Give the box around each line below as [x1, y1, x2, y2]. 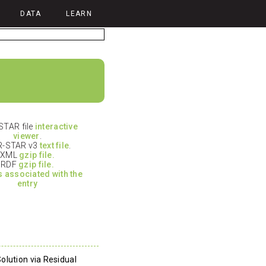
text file [39, 140, 69, 150]
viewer [13, 131, 40, 141]
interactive [34, 121, 78, 131]
